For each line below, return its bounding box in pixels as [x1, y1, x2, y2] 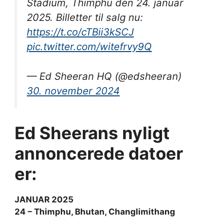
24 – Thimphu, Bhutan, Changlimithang [15, 207, 175, 217]
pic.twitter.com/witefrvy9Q [27, 40, 152, 53]
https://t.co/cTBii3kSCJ [27, 26, 134, 38]
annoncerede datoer [15, 143, 183, 164]
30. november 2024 [27, 84, 120, 97]
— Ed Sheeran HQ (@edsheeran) [27, 70, 182, 82]
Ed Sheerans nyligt [15, 123, 170, 144]
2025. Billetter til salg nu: [27, 11, 143, 24]
